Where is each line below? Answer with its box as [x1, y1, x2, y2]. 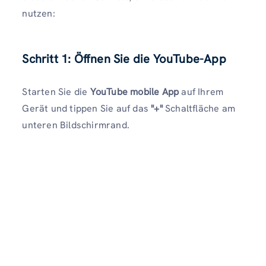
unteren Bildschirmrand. [22, 118, 129, 131]
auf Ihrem [179, 85, 224, 98]
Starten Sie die [22, 85, 90, 98]
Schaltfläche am [162, 102, 236, 115]
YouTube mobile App [90, 85, 179, 98]
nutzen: [22, 7, 55, 20]
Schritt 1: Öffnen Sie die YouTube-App [22, 50, 226, 66]
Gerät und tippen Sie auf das [22, 102, 151, 115]
